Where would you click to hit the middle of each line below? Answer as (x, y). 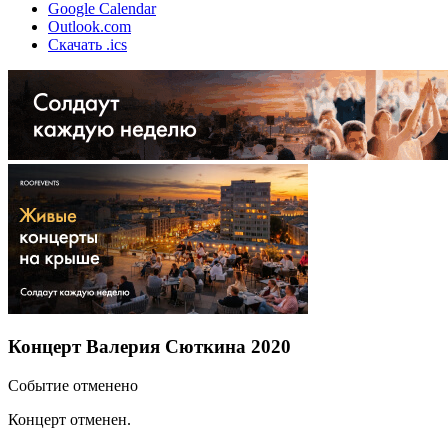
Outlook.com (89, 26)
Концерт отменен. (69, 419)
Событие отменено (73, 385)
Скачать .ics (87, 44)
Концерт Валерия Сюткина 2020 (149, 347)
